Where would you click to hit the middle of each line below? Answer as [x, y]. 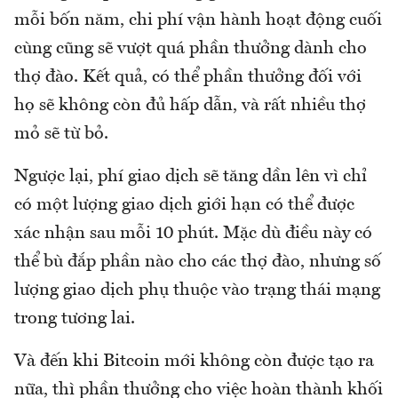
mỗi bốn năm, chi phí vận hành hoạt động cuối [198, 21]
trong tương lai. [75, 319]
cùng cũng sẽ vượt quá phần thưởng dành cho [191, 49]
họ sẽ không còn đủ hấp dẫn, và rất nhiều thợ [190, 106]
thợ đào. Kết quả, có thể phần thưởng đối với [188, 78]
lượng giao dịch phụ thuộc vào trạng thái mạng [197, 291]
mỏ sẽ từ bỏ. [61, 135]
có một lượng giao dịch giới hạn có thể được [184, 206]
